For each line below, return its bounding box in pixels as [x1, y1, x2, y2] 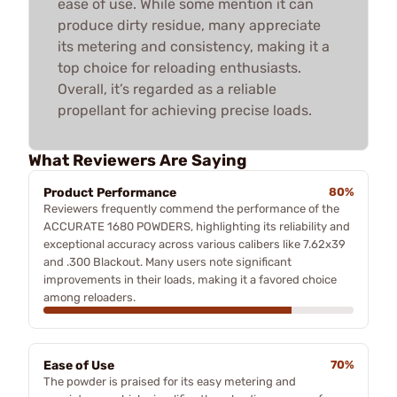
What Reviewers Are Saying [28, 150, 246, 170]
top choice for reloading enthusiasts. [58, 58, 301, 76]
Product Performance [43, 184, 176, 200]
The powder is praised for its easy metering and [43, 374, 296, 388]
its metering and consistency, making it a [58, 37, 330, 55]
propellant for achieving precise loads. [58, 101, 312, 119]
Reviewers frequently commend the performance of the [43, 201, 339, 215]
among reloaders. [43, 290, 136, 304]
